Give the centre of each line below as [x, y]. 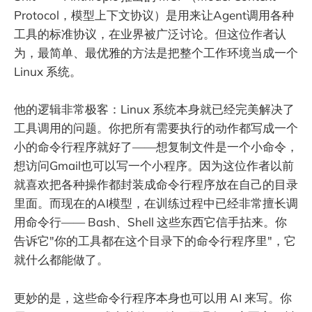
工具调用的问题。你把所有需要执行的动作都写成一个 [156, 128]
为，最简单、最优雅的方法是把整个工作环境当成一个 [156, 53]
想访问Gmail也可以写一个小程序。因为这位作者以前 [154, 166]
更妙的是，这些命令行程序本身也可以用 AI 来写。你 [153, 297]
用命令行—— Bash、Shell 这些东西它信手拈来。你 [150, 222]
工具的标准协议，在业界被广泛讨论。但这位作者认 [150, 34]
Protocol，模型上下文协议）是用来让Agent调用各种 [154, 15]
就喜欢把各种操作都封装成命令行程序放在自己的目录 [156, 185]
